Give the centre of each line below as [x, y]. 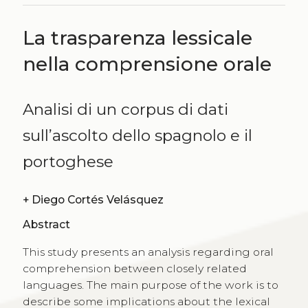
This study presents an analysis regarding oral [148, 252]
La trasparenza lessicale [137, 37]
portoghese [68, 161]
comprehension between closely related [134, 268]
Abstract [46, 224]
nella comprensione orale [147, 64]
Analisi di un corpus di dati [125, 109]
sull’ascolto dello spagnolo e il [137, 135]
